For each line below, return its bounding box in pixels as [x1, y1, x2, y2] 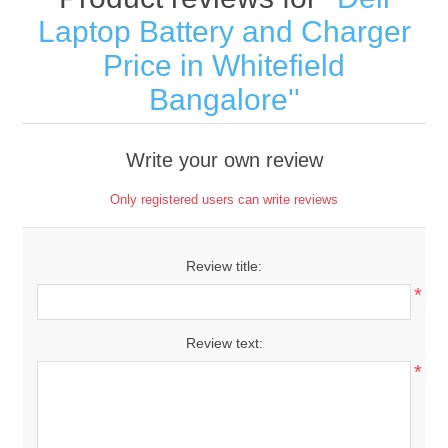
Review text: [185, 335, 263, 351]
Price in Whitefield [103, 49, 345, 82]
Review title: [186, 258, 262, 274]
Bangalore [148, 83, 288, 116]
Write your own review [125, 149, 323, 171]
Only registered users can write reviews [110, 192, 338, 207]
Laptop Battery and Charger [37, 15, 411, 48]
